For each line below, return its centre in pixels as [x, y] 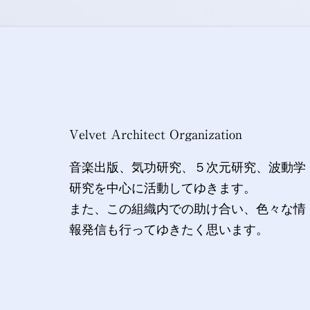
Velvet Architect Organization [156, 134]
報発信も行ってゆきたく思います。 [169, 229]
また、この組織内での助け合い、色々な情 [188, 209]
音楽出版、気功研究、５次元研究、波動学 [188, 167]
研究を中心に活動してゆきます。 [163, 188]
